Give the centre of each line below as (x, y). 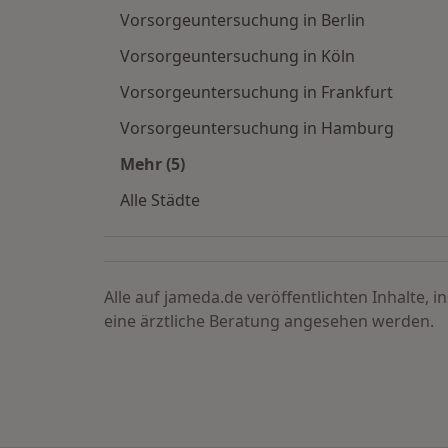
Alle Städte (160, 200)
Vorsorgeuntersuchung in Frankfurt (256, 92)
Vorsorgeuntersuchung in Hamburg (257, 128)
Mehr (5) (152, 164)
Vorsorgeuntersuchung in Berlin (242, 20)
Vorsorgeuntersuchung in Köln (237, 56)
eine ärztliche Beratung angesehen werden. (269, 321)
